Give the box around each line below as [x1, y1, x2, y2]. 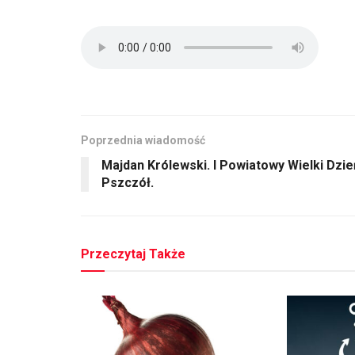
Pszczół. [101, 175, 154, 191]
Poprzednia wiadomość [81, 134, 205, 147]
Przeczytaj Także [81, 246, 185, 262]
